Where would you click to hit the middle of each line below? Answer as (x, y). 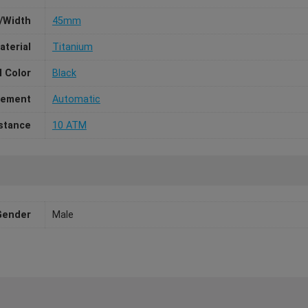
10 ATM (69, 126)
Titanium (72, 47)
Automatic (76, 100)
